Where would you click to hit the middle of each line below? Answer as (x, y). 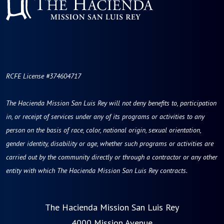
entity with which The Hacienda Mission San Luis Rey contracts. (97, 170)
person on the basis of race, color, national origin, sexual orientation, (103, 130)
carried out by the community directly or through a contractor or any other (112, 157)
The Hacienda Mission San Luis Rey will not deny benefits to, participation (111, 103)
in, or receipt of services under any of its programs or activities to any (105, 116)
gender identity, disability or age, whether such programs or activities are (110, 143)
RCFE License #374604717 (43, 76)
